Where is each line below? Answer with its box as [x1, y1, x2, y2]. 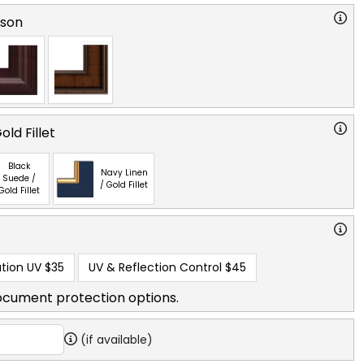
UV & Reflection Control [89, 258, 222, 275]
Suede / [2, 172, 36, 185]
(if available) [80, 331, 153, 348]
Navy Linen [100, 166, 148, 179]
